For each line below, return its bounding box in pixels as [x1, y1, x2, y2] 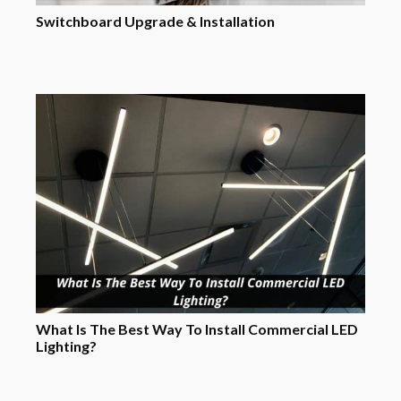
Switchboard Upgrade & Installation [36, 12, 275, 30]
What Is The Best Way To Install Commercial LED [36, 320, 358, 338]
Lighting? [36, 337, 97, 355]
